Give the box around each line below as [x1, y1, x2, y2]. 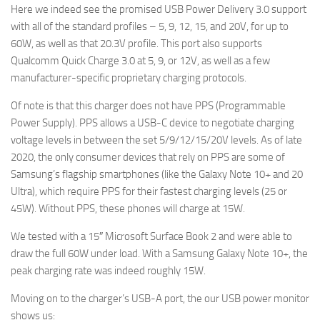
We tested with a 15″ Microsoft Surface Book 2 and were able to [11, 229, 292, 243]
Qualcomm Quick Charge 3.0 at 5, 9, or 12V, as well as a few [11, 54, 270, 67]
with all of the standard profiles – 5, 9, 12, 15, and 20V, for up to [11, 19, 289, 33]
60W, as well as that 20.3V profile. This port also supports [11, 36, 262, 50]
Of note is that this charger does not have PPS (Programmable [11, 99, 286, 112]
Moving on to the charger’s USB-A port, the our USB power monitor [11, 291, 309, 305]
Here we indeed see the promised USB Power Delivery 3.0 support [11, 2, 306, 16]
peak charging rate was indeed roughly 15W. [11, 264, 206, 277]
